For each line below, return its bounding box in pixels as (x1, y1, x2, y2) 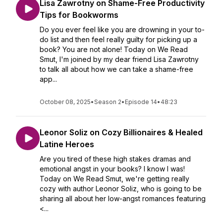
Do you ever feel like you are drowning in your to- (40, 25, 205, 34)
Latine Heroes (40, 139, 94, 149)
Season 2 (94, 98, 121, 106)
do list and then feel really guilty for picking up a (40, 35, 197, 44)
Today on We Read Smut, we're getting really (40, 174, 189, 183)
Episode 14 (125, 98, 157, 106)
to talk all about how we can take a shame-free (40, 65, 193, 73)
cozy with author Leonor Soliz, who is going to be (40, 184, 202, 193)
